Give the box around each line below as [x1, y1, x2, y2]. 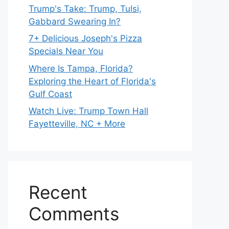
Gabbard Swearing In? [29, 16, 121, 27]
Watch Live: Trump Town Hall [29, 106, 148, 116]
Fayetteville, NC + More [29, 119, 125, 129]
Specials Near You [29, 46, 103, 56]
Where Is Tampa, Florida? [29, 63, 133, 74]
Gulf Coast [29, 88, 72, 99]
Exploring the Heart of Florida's [29, 76, 156, 86]
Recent [29, 181, 87, 203]
